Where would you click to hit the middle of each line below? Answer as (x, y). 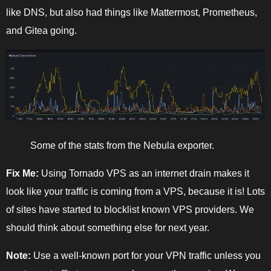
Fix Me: (22, 174)
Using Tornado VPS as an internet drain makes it (144, 174)
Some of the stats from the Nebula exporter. (122, 146)
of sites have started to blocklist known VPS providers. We (130, 210)
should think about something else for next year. (108, 228)
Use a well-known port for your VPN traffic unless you (146, 256)
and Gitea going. (41, 31)
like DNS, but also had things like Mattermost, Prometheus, (132, 13)
